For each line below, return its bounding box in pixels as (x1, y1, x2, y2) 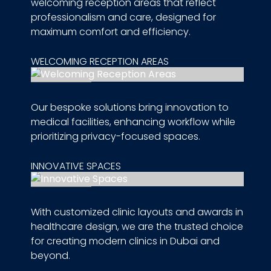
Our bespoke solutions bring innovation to (30, 100, 229, 115)
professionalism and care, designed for (30, 10, 216, 25)
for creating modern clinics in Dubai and (30, 234, 220, 249)
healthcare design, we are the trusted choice (30, 220, 243, 234)
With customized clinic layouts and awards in (30, 205, 243, 220)
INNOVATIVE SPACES (30, 159, 121, 174)
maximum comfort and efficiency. (30, 25, 191, 39)
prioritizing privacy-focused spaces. (30, 129, 200, 144)
